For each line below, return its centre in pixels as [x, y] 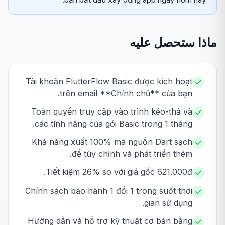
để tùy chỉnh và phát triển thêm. [132, 154]
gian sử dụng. [168, 203]
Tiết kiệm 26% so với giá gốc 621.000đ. [119, 172]
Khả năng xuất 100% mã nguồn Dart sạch [112, 142]
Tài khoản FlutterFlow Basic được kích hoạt [109, 81]
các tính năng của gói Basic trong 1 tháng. [114, 124]
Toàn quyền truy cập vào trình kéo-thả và [112, 111]
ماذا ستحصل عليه [173, 42]
